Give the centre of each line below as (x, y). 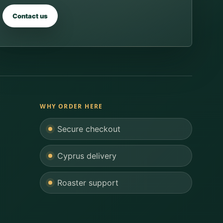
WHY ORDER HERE (71, 107)
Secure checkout (89, 129)
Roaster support (88, 183)
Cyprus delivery (87, 156)
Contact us (30, 16)
